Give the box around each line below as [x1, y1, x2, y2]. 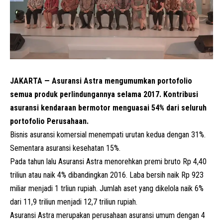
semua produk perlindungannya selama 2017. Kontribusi [10, 89, 198, 99]
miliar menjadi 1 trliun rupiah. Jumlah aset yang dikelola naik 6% [10, 183, 204, 193]
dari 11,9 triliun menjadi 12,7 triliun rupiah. [10, 197, 137, 207]
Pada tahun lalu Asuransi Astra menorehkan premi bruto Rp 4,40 [10, 156, 207, 166]
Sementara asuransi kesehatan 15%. [10, 143, 120, 153]
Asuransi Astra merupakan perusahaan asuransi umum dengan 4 [10, 210, 205, 220]
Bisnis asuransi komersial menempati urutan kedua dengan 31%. [10, 129, 206, 139]
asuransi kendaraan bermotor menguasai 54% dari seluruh [10, 103, 207, 112]
